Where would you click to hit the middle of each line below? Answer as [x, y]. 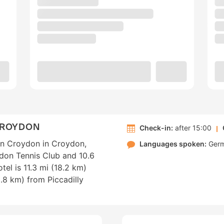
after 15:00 [192, 128]
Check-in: [156, 128]
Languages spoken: [173, 144]
